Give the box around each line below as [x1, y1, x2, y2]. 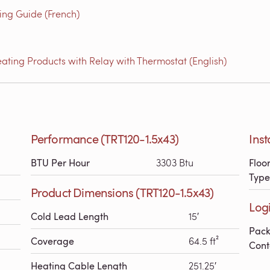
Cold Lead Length [30, 210, 108, 223]
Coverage [30, 234, 74, 248]
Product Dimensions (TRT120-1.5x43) [30, 184, 214, 201]
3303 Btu [155, 156, 193, 169]
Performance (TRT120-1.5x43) [30, 130, 179, 147]
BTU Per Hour [30, 156, 90, 169]
